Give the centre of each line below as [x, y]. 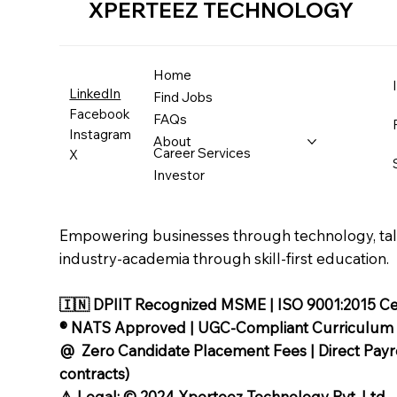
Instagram [101, 135]
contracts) [95, 374]
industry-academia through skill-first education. [225, 259]
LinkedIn [95, 94]
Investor [179, 175]
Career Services [202, 153]
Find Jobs [183, 97]
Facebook [100, 114]
